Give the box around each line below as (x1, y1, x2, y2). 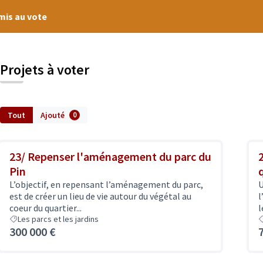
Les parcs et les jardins (18, 214, 99, 224)
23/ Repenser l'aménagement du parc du (9, 149, 211, 164)
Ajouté (41, 110, 65, 120)
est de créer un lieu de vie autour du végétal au (9, 190, 191, 202)
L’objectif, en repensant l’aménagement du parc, (9, 178, 203, 190)
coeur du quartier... (9, 202, 82, 214)
